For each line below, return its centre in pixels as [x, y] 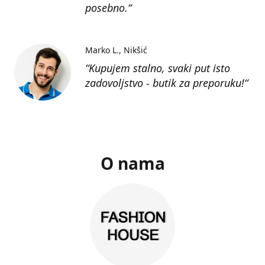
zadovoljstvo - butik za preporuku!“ [167, 83]
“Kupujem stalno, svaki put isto [158, 68]
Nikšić [135, 50]
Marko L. [102, 50]
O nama [132, 163]
